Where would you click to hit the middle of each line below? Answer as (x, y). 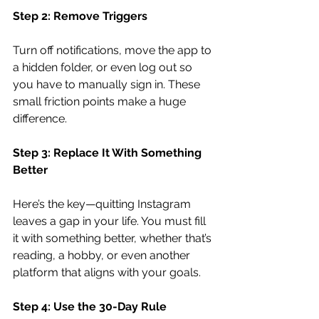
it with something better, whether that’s (114, 238)
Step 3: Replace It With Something (109, 152)
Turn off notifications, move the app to (114, 50)
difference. (40, 118)
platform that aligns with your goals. (107, 272)
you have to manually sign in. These (108, 84)
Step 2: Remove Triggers (80, 16)
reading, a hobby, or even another (103, 255)
